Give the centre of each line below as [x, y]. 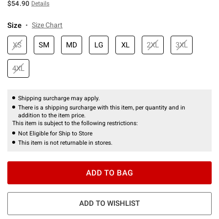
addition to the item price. [52, 115]
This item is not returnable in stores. [65, 142]
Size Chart [47, 25]
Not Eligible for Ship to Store [55, 133]
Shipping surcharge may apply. [59, 98]
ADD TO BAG [109, 173]
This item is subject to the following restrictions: [76, 123]
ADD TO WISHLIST [109, 203]
